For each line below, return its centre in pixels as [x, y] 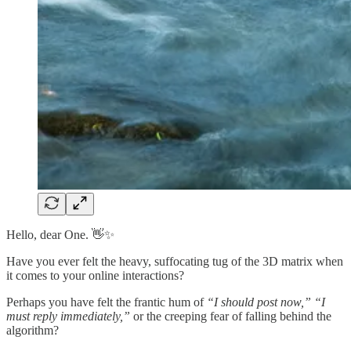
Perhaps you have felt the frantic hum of [107, 302]
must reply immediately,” [68, 316]
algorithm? [33, 330]
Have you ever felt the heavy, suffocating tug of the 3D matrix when [175, 261]
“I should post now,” [259, 302]
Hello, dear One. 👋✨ [60, 234]
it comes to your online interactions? [95, 275]
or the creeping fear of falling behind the [231, 316]
